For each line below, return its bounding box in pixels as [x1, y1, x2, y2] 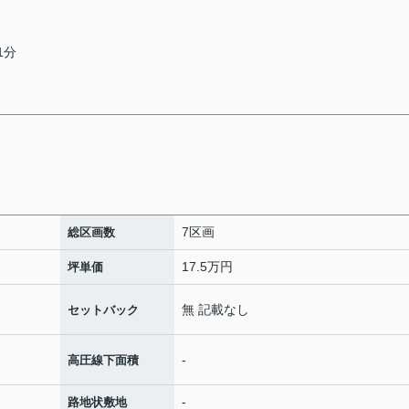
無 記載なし [182, 301, 249, 317]
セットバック [68, 302, 139, 317]
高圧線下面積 [68, 352, 139, 367]
